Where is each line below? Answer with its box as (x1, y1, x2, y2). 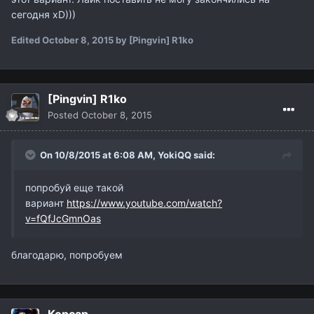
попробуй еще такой (25, 182, 123, 194)
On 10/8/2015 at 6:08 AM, (40, 149, 158, 161)
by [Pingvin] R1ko (114, 34, 193, 46)
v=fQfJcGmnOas (25, 212, 101, 225)
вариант (25, 197, 67, 210)
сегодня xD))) (11, 8, 76, 21)
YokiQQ (158, 149, 191, 161)
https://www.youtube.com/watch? (67, 197, 222, 210)
